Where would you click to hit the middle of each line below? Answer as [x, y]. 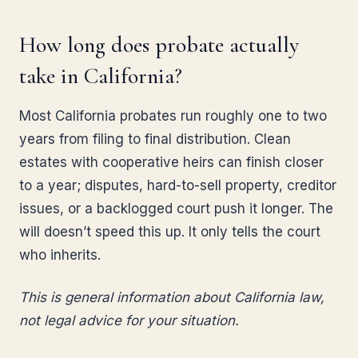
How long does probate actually [159, 45]
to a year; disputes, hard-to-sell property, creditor [178, 185]
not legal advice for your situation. [129, 320]
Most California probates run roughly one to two [173, 116]
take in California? [101, 76]
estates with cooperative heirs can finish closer [171, 162]
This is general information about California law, [172, 297]
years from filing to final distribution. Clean [155, 139]
